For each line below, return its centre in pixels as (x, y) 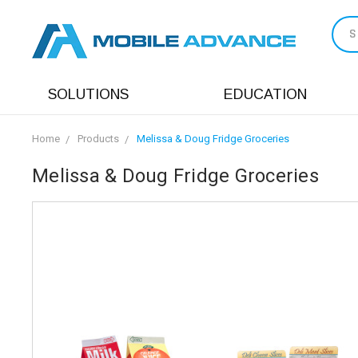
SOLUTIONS (88, 94)
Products (98, 139)
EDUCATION (265, 94)
